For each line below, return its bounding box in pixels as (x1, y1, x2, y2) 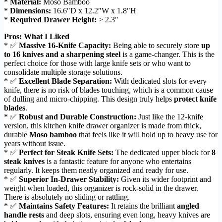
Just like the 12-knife (136, 112, 203, 121)
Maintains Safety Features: (19, 202, 109, 211)
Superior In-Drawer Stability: (19, 175, 119, 184)
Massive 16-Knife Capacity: (19, 41, 111, 50)
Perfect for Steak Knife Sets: (19, 148, 113, 157)
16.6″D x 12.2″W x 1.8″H (51, 6, 136, 15)
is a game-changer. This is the (120, 50, 215, 59)
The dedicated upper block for (113, 148, 212, 157)
